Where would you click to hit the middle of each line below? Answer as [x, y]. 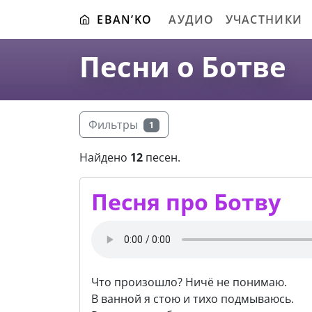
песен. [162, 158]
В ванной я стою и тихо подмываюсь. [193, 299]
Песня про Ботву [186, 202]
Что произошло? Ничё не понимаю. [189, 282]
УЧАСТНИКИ [264, 19]
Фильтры [113, 125]
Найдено [105, 158]
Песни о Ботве [183, 67]
